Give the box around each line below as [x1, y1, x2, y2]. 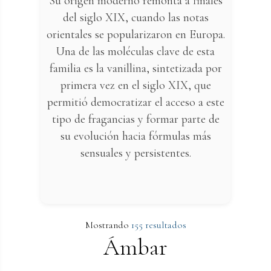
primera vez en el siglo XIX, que [60, 78, 211, 93]
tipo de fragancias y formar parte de [51, 112, 220, 127]
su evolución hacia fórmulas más [60, 129, 211, 144]
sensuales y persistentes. [80, 146, 191, 161]
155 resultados [131, 219, 186, 232]
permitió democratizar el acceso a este [47, 95, 224, 110]
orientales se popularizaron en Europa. [46, 27, 225, 42]
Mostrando [85, 219, 131, 232]
